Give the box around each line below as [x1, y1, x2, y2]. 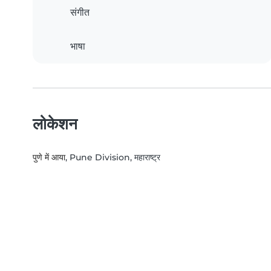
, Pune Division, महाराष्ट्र [65, 152, 160, 163]
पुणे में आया [33, 152, 65, 163]
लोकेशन [33, 114, 77, 134]
